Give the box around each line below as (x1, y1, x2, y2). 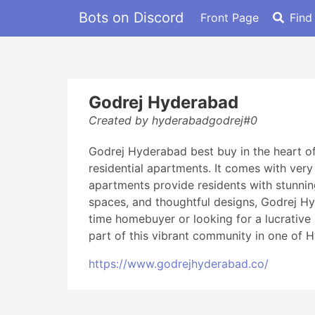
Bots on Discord (79, 8, 184, 26)
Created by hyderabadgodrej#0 (89, 113, 257, 127)
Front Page (200, 10, 259, 25)
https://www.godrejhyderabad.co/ (89, 257, 269, 271)
